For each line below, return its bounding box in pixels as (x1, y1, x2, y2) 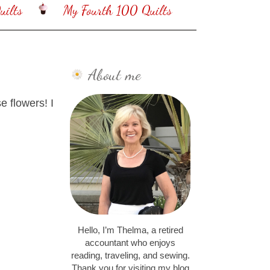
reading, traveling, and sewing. (71, 251, 190, 261)
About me (88, 64, 141, 84)
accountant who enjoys (85, 238, 175, 248)
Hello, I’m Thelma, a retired (77, 225, 183, 236)
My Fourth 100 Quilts (63, 2, 172, 19)
